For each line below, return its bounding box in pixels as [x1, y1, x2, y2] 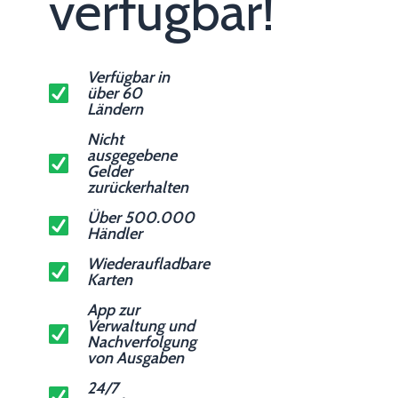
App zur [87, 300, 139, 321]
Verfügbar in [87, 68, 170, 88]
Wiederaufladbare [87, 254, 210, 275]
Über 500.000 [87, 208, 195, 228]
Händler [87, 224, 142, 244]
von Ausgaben [87, 348, 184, 369]
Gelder [87, 162, 132, 182]
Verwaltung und [87, 316, 195, 337]
